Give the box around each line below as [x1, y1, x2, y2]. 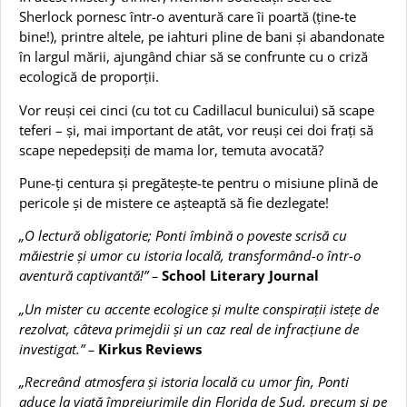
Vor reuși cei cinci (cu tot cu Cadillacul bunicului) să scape [19, 100, 374, 119]
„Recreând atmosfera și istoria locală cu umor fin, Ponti [19, 372, 349, 392]
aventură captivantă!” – [19, 266, 162, 285]
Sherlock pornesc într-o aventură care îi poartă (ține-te [19, 7, 356, 26]
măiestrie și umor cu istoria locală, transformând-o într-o [19, 246, 361, 265]
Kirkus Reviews [98, 339, 202, 358]
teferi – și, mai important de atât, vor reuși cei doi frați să [19, 120, 373, 139]
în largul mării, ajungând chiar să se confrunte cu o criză [19, 47, 368, 66]
